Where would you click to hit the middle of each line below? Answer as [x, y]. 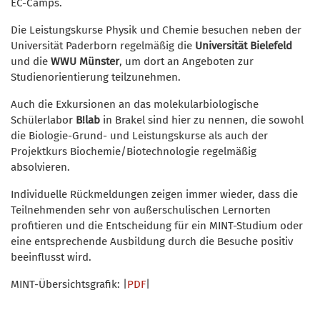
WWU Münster [84, 61]
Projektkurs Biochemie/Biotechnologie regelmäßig [134, 151]
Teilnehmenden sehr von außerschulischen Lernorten [141, 210]
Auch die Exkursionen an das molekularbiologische [135, 104]
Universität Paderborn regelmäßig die [103, 45]
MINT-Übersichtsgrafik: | [69, 284]
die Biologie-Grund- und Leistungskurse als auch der [139, 135]
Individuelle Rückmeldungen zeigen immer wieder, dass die [154, 194]
